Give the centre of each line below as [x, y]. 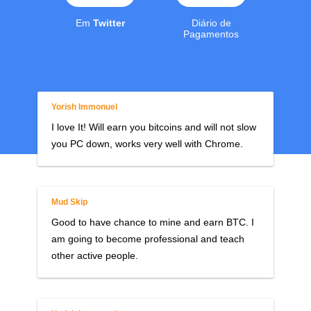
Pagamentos [211, 34]
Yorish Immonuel [84, 107]
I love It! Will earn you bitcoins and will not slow [154, 127]
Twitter [109, 23]
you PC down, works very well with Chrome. [147, 143]
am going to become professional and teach [148, 238]
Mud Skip [69, 202]
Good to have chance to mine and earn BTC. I [153, 222]
